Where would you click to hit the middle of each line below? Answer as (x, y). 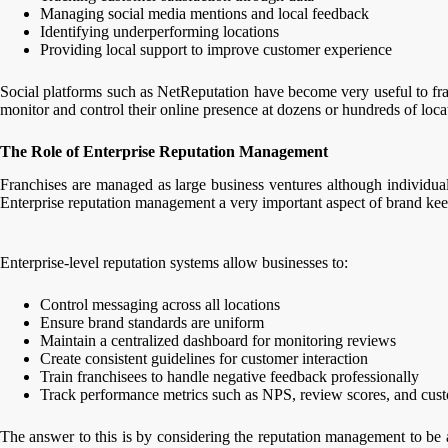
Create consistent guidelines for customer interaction (204, 358)
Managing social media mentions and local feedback (204, 14)
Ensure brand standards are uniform (152, 322)
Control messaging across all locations (160, 304)
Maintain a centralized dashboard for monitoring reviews (218, 340)
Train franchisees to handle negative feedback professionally (229, 376)
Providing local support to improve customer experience (216, 50)
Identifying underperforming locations (159, 32)
